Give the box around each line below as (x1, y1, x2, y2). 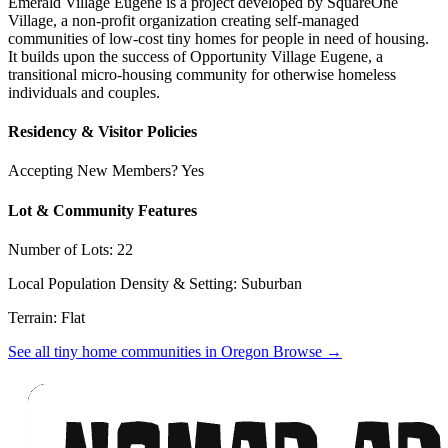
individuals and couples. (8, 83, 160, 101)
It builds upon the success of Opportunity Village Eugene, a (8, 47, 383, 65)
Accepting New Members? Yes (8, 162, 204, 180)
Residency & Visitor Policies (8, 123, 197, 141)
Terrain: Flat (8, 308, 85, 326)
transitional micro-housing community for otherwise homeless (8, 65, 396, 83)
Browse (269, 342, 326, 360)
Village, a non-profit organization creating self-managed (8, 11, 359, 29)
